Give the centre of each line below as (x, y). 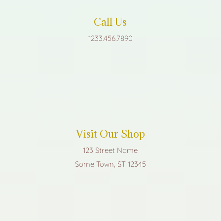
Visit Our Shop (110, 134)
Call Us (110, 22)
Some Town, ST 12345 (110, 164)
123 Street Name (110, 150)
